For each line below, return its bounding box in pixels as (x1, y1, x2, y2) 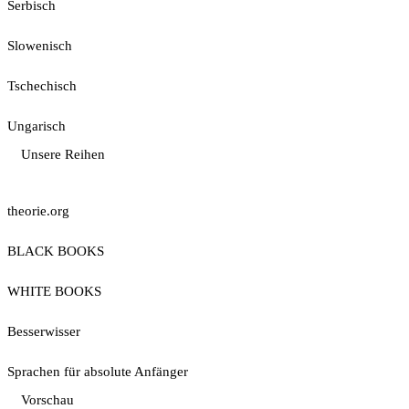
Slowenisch (7, 38, 72, 53)
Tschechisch (7, 79, 77, 93)
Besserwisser (7, 324, 80, 339)
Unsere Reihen (21, 147, 105, 162)
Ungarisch (7, 119, 66, 133)
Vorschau (21, 393, 74, 407)
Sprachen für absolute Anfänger (7, 364, 188, 379)
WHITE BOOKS (7, 284, 101, 299)
